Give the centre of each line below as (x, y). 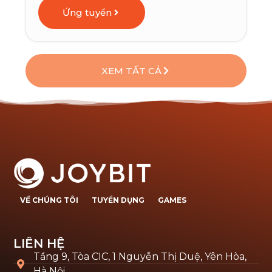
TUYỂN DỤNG (118, 200)
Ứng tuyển (87, 13)
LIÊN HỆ (39, 243)
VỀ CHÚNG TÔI (49, 200)
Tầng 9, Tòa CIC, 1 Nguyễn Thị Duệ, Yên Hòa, (140, 256)
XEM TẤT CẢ (131, 71)
